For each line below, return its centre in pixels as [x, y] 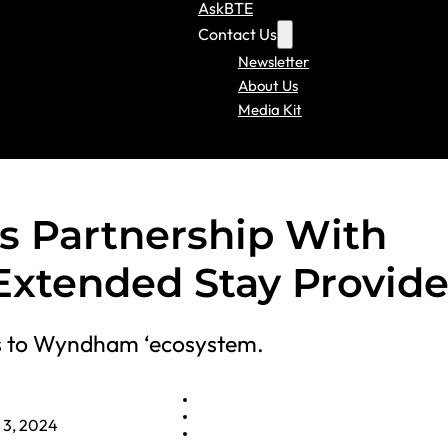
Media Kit [269, 109]
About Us [267, 85]
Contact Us [237, 33]
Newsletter [273, 61]
